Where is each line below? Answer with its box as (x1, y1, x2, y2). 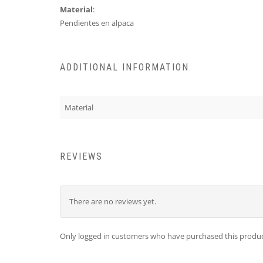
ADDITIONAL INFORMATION (60, 62, 189, 73)
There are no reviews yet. (69, 195, 156, 207)
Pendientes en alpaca (60, 18, 134, 29)
